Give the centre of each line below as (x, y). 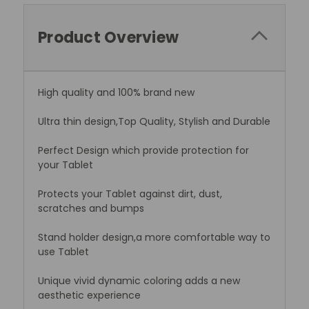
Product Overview (108, 37)
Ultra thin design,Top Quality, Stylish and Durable (154, 121)
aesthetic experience (89, 295)
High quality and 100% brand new (116, 92)
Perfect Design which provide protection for (143, 150)
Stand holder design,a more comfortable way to (154, 237)
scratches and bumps (91, 208)
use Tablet (63, 251)
